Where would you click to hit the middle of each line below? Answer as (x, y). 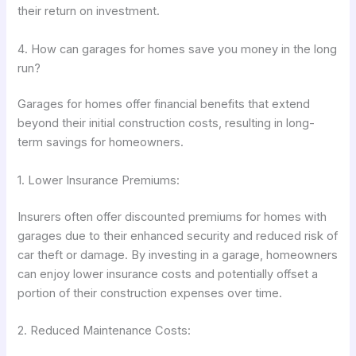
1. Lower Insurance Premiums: (99, 180)
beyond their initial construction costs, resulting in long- (166, 124)
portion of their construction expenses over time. (150, 293)
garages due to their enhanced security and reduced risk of (178, 236)
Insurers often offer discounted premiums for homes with (172, 217)
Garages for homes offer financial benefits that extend (164, 104)
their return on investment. (89, 12)
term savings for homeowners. (101, 143)
